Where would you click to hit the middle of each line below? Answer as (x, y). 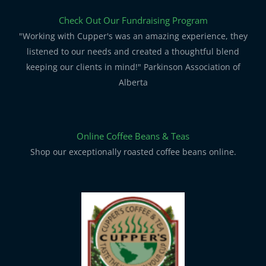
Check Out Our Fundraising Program (133, 20)
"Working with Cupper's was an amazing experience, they (133, 36)
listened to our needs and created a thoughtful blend (133, 51)
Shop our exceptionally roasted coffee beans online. (133, 152)
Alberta (133, 82)
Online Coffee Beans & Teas (133, 136)
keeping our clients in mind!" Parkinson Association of (133, 66)
